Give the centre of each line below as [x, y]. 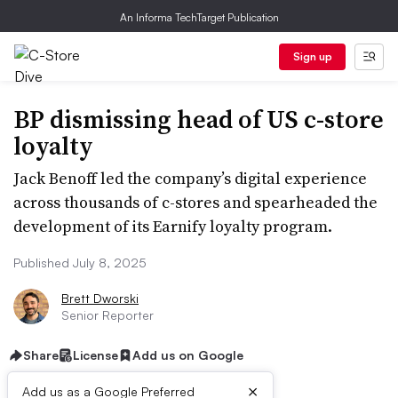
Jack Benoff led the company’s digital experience [190, 178]
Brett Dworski [100, 298]
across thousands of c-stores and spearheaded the [195, 202]
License [96, 355]
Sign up [312, 56]
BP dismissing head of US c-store [199, 119]
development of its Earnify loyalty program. [173, 226]
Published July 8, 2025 [80, 263]
